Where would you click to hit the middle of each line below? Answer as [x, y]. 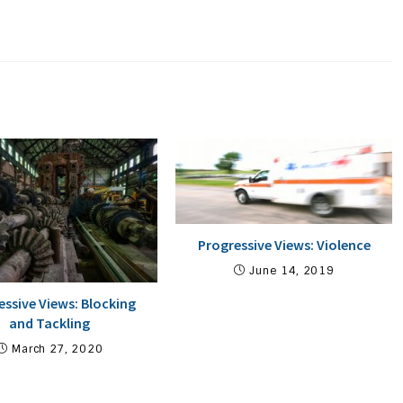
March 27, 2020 [58, 349]
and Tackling [49, 322]
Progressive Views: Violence [284, 244]
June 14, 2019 [292, 270]
